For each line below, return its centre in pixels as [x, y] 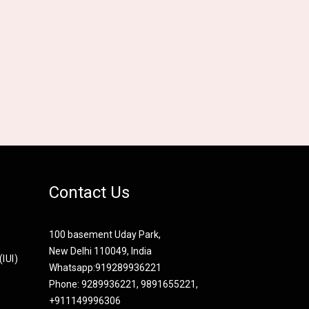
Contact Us [89, 193]
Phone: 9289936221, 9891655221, [123, 285]
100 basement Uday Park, [105, 235]
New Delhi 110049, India [100, 251]
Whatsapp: [72, 268]
